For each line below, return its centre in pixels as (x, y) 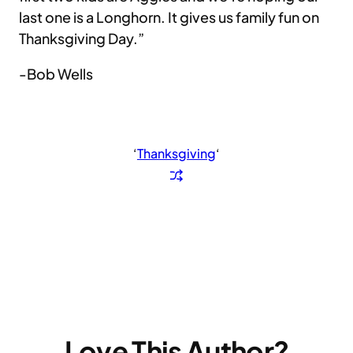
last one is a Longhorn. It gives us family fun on (169, 17)
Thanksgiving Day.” (82, 39)
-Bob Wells (56, 74)
